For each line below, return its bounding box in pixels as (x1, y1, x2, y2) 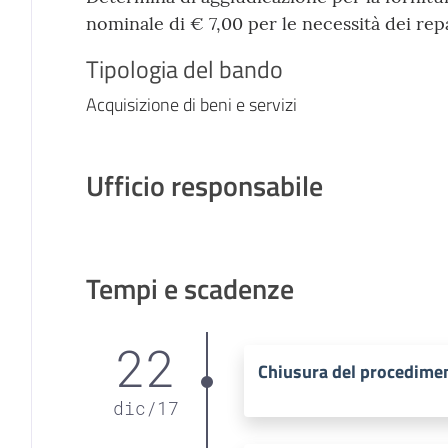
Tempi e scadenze (85, 266, 294, 310)
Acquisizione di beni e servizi (85, 90, 297, 118)
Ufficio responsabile (85, 163, 323, 207)
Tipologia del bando (85, 50, 283, 87)
